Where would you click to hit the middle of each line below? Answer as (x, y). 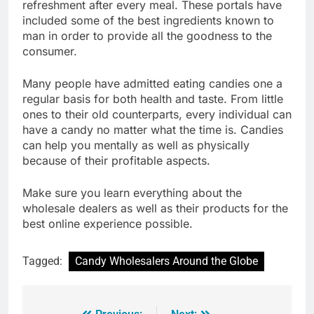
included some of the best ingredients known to (148, 20)
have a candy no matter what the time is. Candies (153, 129)
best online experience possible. (108, 223)
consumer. (50, 51)
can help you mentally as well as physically (136, 145)
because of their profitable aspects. (116, 160)
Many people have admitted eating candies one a (152, 83)
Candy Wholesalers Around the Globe (166, 261)
